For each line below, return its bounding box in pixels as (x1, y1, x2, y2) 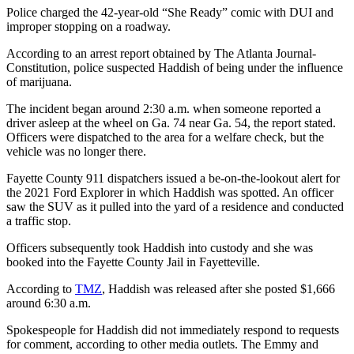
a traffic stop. (6, 214, 71, 228)
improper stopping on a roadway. (6, 20, 171, 34)
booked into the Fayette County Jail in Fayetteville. (6, 255, 260, 269)
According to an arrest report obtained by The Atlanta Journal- (6, 47, 316, 61)
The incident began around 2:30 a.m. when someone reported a (6, 102, 321, 116)
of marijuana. (6, 75, 72, 89)
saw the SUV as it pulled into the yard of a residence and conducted (6, 200, 344, 214)
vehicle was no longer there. (6, 145, 146, 159)
